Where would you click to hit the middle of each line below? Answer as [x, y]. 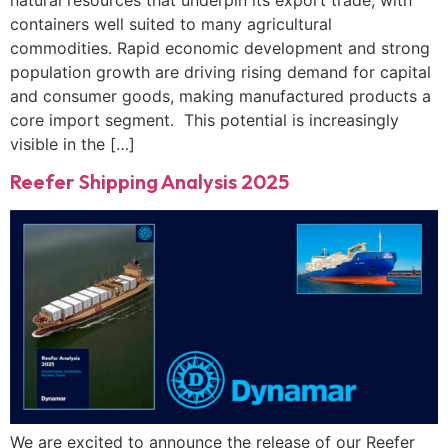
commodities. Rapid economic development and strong [220, 48]
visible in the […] [72, 144]
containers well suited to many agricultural [171, 24]
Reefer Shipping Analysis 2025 [149, 182]
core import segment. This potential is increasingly [204, 120]
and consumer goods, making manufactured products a [220, 96]
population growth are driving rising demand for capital [220, 72]
